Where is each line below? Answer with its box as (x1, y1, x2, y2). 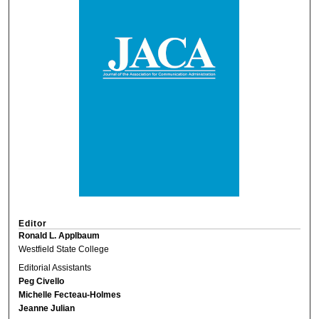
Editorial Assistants (19, 263, 92, 273)
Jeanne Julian (19, 303, 75, 314)
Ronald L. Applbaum (19, 230, 100, 241)
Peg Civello (19, 276, 65, 287)
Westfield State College (19, 244, 110, 254)
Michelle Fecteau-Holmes (19, 290, 122, 300)
